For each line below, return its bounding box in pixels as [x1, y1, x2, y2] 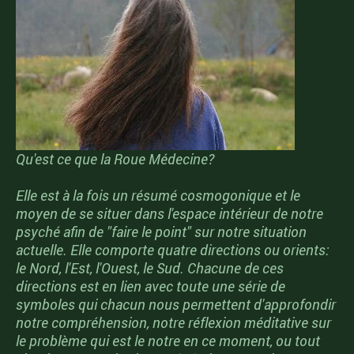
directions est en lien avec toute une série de [16, 277, 285, 296]
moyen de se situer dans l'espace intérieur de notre [16, 205, 323, 223]
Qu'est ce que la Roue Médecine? [16, 150, 214, 168]
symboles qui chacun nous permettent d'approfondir [16, 296, 336, 314]
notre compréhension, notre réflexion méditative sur [16, 314, 331, 332]
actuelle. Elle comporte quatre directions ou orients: [16, 241, 329, 259]
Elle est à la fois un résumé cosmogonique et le [16, 186, 300, 205]
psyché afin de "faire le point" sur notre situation [16, 223, 307, 241]
